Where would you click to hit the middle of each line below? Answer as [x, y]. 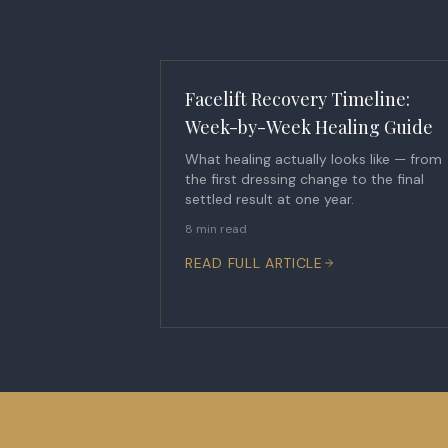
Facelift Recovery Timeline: [297, 99]
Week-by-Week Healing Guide [309, 127]
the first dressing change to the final [304, 179]
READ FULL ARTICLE [254, 263]
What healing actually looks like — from [313, 159]
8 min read [216, 229]
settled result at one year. [269, 199]
